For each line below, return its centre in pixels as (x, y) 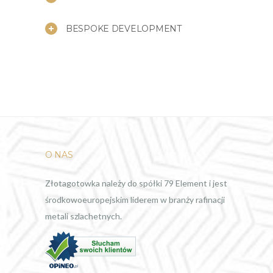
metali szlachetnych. (83, 216)
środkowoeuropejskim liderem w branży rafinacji (135, 199)
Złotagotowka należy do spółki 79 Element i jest (136, 183)
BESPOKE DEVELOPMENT (124, 28)
